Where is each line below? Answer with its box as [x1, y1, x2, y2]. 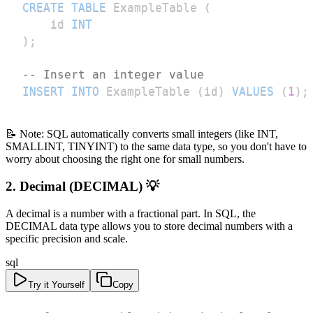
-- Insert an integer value [22, 68, 204, 82]
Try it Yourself [28, 279, 85, 290]
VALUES [232, 85, 274, 99]
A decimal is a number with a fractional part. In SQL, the [6, 207, 256, 219]
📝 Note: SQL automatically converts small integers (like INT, [6, 128, 278, 140]
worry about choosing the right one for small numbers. [6, 153, 245, 166]
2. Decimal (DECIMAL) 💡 [6, 178, 159, 194]
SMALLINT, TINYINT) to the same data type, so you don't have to [6, 140, 307, 153]
